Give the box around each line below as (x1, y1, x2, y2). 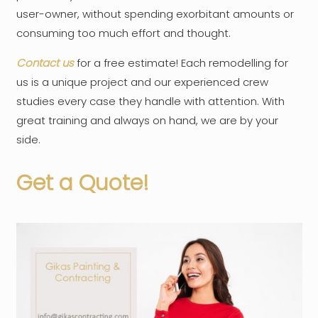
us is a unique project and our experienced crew (16, 75, 268, 90)
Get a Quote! (16, 168, 149, 199)
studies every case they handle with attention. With (16, 94, 285, 109)
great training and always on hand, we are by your (16, 113, 278, 128)
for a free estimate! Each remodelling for (73, 55, 288, 71)
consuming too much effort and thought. (16, 26, 231, 41)
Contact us (16, 55, 74, 71)
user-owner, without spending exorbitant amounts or (16, 6, 294, 22)
